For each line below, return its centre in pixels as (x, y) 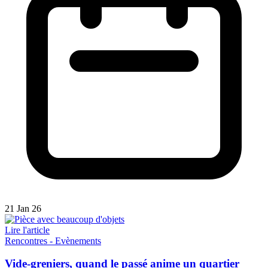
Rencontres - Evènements (53, 240)
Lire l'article (27, 230)
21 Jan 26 (23, 208)
